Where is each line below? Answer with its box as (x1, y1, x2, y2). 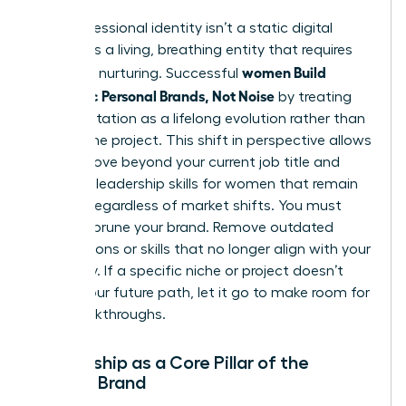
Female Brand (34, 372, 146, 391)
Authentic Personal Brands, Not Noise (34, 85, 275, 104)
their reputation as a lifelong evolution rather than (34, 111, 365, 126)
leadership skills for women (96, 176, 275, 191)
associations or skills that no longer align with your (34, 241, 371, 256)
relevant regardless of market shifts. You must (34, 198, 342, 213)
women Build (242, 62, 326, 81)
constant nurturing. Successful (34, 65, 242, 81)
